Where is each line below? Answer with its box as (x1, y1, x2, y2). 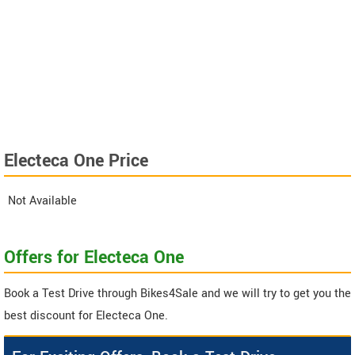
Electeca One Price (4, 148, 148, 174)
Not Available (8, 193, 77, 210)
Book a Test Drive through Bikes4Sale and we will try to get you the (4, 285, 351, 303)
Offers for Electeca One (4, 245, 184, 271)
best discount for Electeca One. (4, 307, 168, 325)
